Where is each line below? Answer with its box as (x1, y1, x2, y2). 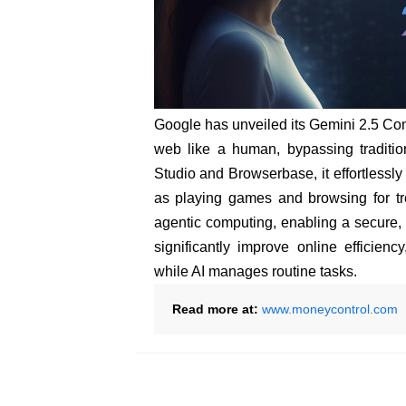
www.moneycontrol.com (261, 302, 398, 317)
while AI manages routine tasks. (153, 264, 357, 280)
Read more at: (171, 302, 262, 317)
